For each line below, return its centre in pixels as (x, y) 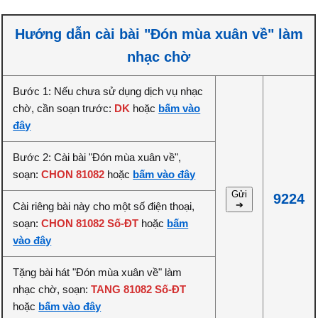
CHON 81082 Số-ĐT (90, 223)
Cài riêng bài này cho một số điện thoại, (104, 206)
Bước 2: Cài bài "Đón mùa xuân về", (97, 157)
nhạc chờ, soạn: (52, 289)
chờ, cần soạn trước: (64, 108)
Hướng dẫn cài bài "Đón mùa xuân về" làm (159, 34)
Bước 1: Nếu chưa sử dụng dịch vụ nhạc (108, 91)
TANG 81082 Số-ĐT (139, 289)
